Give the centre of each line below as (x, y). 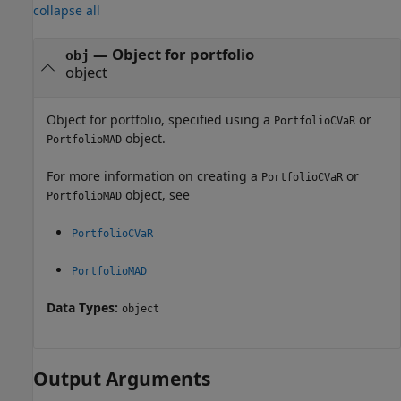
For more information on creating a (154, 176)
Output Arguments (122, 379)
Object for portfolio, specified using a (160, 119)
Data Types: (84, 307)
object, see (156, 195)
